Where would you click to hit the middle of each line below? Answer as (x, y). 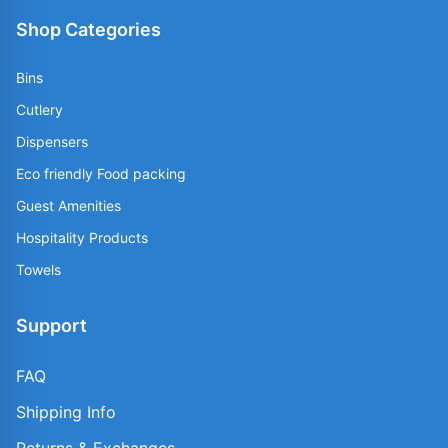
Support (51, 325)
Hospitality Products (82, 237)
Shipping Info (66, 411)
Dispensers (52, 141)
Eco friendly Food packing (101, 173)
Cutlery (39, 109)
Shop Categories (88, 29)
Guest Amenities (68, 205)
